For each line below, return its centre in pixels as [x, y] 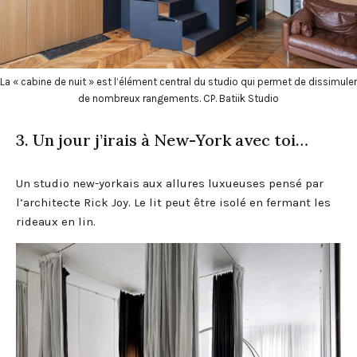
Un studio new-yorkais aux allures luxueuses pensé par [170, 183]
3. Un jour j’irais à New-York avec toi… [162, 139]
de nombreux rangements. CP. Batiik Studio [178, 98]
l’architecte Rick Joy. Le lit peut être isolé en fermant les [173, 202]
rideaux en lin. [56, 221]
